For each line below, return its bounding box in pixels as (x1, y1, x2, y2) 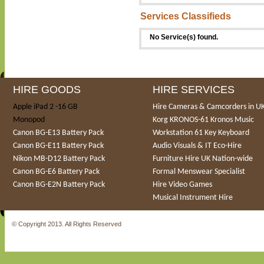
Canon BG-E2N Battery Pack (13, 180, 105, 189)
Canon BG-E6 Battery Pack (13, 167, 100, 176)
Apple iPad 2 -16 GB (13, 103, 78, 111)
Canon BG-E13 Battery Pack (13, 128, 104, 137)
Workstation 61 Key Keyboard (153, 128, 249, 137)
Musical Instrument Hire (153, 193, 233, 202)
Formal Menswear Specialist (153, 167, 245, 176)
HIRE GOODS (13, 84, 81, 95)
